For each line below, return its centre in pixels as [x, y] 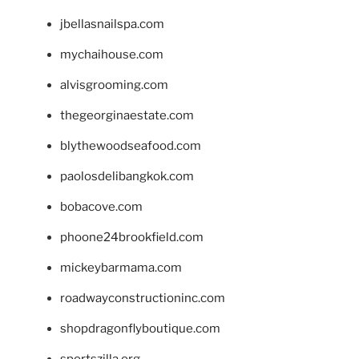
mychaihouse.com [112, 54]
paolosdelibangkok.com [127, 176]
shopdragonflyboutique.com [140, 328]
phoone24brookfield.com [132, 237]
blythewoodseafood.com [131, 145]
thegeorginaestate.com [127, 115]
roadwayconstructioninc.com [143, 298]
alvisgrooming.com [114, 85]
